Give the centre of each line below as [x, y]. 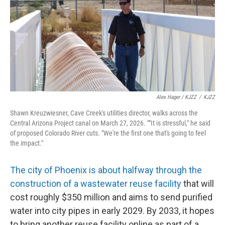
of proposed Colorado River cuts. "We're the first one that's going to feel [108, 133]
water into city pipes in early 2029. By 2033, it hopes [112, 210]
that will [198, 183]
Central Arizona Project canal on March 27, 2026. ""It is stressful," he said [110, 123]
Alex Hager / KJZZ [176, 97]
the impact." [27, 143]
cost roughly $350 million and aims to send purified [111, 197]
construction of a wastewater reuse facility [96, 183]
